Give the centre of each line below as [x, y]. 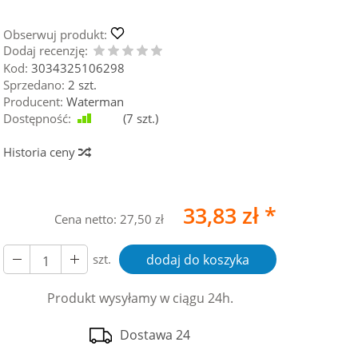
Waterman [95, 101]
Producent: [34, 101]
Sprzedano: [34, 85]
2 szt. [83, 85]
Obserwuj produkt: [56, 34]
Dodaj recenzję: [46, 50]
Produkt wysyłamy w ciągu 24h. [140, 298]
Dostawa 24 [155, 335]
